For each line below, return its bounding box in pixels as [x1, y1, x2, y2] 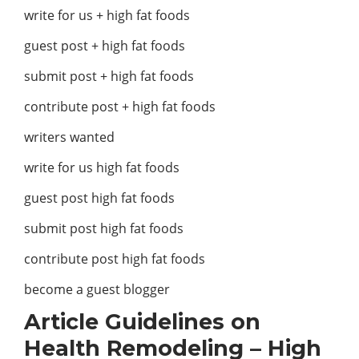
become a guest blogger [24, 280, 170, 299]
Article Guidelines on [24, 309, 260, 336]
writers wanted [24, 128, 115, 147]
